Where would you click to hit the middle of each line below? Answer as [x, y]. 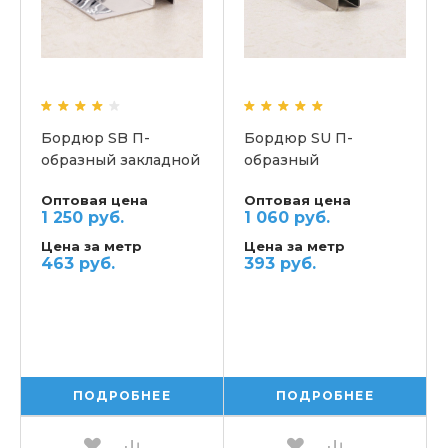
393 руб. [280, 263]
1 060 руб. [287, 217]
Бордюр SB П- [95, 137]
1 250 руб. [82, 217]
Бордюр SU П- [298, 137]
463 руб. [78, 263]
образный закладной [120, 159]
